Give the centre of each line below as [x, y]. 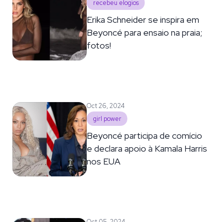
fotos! [99, 45]
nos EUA [104, 161]
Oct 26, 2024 [106, 106]
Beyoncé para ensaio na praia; [145, 32]
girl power [107, 118]
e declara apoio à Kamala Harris [147, 148]
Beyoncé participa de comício [145, 135]
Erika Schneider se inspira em [143, 19]
